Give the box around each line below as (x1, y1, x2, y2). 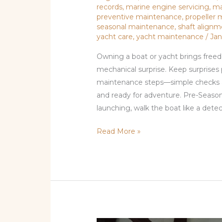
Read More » (97, 127, 141, 136)
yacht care (97, 32, 133, 42)
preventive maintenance (97, 12, 182, 22)
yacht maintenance (136, 32, 204, 42)
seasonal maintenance (97, 22, 175, 32)
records (97, 2, 123, 12)
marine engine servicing (126, 2, 210, 12)
